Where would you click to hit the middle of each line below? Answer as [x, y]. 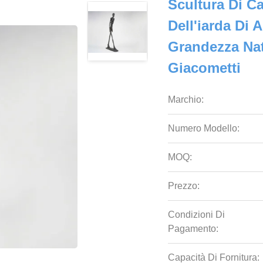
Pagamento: [193, 229]
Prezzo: [184, 186]
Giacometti [205, 68]
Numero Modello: [204, 128]
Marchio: [186, 100]
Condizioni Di [197, 215]
